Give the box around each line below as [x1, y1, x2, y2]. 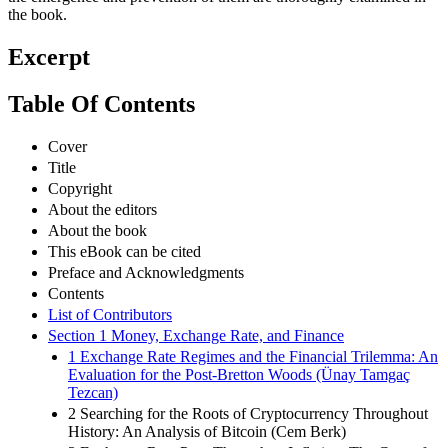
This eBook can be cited [48, 242, 201, 260]
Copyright [48, 179, 112, 197]
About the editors [48, 200, 157, 218]
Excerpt [8, 44, 90, 71]
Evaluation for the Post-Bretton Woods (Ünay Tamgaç [68, 365, 410, 383]
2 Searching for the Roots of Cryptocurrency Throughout [68, 404, 428, 422]
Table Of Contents [8, 91, 195, 118]
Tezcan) [68, 383, 118, 401]
